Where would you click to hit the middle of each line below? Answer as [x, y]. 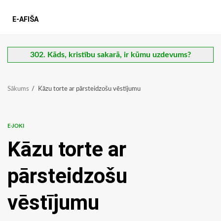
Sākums [18, 89]
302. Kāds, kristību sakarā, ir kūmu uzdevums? [110, 55]
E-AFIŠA [25, 19]
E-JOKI [16, 126]
